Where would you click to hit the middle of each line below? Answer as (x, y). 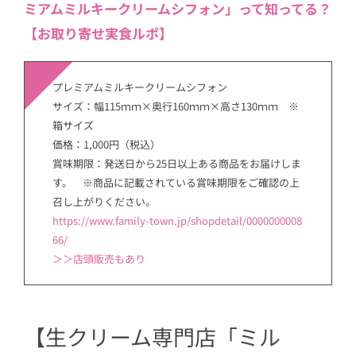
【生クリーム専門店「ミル (152, 337)
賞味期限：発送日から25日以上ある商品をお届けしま (177, 163)
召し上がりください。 (104, 201)
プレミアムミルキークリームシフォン (140, 87)
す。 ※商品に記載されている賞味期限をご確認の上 (176, 182)
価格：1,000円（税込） (106, 144)
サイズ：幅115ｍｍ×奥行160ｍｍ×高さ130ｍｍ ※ (176, 106)
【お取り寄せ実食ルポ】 (98, 33)
